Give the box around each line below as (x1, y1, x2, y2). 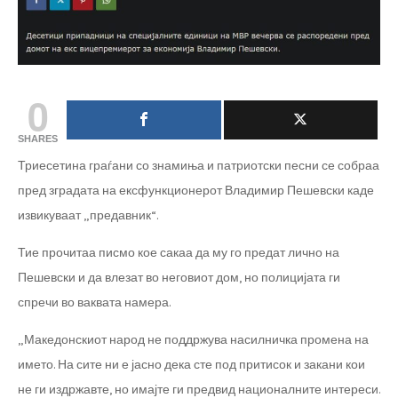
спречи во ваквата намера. (18, 294, 171, 310)
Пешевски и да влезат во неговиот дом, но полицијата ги (18, 269, 340, 285)
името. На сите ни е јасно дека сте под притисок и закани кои (18, 356, 365, 372)
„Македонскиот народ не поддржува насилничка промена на (18, 331, 369, 347)
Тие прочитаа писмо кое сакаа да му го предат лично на (18, 244, 339, 260)
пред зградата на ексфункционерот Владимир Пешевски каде (18, 182, 374, 198)
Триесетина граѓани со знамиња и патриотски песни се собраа (18, 157, 379, 173)
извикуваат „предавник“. (18, 207, 158, 223)
